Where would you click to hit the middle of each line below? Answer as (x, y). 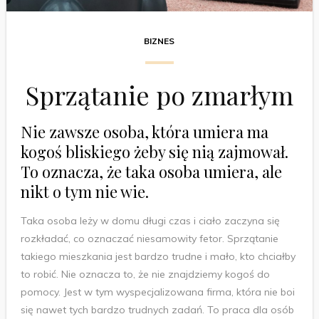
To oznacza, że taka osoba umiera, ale (151, 172)
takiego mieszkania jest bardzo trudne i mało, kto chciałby (158, 257)
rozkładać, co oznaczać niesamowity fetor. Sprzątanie (149, 239)
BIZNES (159, 41)
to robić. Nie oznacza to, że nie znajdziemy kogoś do (145, 274)
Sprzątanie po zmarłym (159, 95)
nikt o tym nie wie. (84, 192)
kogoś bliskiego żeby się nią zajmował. (154, 152)
